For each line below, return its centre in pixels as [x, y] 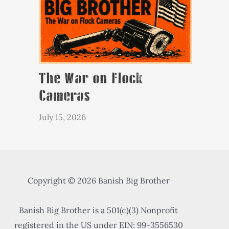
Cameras [64, 96]
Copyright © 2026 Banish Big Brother [98, 181]
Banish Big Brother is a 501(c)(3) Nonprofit [99, 210]
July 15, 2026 [62, 117]
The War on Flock [90, 79]
